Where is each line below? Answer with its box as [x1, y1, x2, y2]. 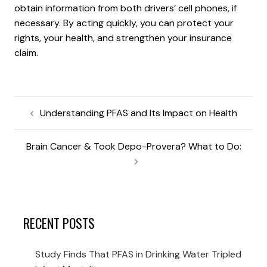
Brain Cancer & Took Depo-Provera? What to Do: [26, 140, 241, 153]
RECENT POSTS [23, 213, 95, 233]
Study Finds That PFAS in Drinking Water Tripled [35, 248, 241, 261]
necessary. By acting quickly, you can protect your [14, 17, 234, 30]
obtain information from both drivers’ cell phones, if [14, 2, 237, 15]
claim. [14, 46, 38, 60]
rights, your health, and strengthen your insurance [14, 32, 232, 45]
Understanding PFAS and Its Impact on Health [39, 107, 237, 120]
